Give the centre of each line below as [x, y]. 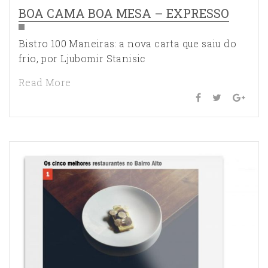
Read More [45, 83]
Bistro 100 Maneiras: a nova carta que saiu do [127, 44]
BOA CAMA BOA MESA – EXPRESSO [124, 13]
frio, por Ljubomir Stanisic [82, 59]
